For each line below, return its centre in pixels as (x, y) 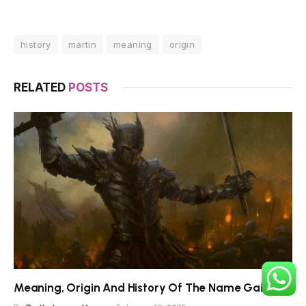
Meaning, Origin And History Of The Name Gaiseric (151, 287)
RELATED (41, 88)
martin (82, 45)
